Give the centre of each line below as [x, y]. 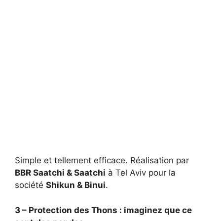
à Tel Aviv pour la [141, 173]
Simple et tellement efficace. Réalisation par [102, 161]
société [30, 185]
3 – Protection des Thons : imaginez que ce [103, 210]
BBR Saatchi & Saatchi [60, 173]
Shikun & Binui [76, 185]
